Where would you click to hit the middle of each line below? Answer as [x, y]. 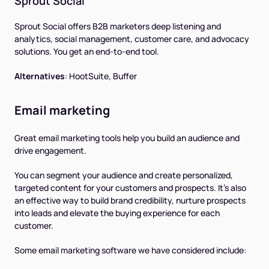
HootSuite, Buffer [103, 76]
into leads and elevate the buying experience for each [117, 213]
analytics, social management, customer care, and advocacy [132, 38]
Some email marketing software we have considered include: [130, 250]
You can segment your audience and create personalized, [124, 175]
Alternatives [40, 76]
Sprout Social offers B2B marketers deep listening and [118, 26]
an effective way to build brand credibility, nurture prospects [130, 200]
